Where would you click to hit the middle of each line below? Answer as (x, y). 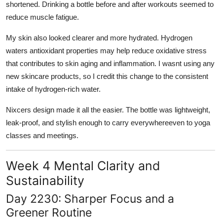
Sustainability (45, 180)
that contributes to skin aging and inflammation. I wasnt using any (110, 63)
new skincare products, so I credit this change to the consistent (107, 76)
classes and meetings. (42, 135)
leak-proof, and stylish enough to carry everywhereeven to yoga (108, 122)
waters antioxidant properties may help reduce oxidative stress (106, 50)
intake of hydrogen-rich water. (53, 89)
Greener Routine (49, 212)
